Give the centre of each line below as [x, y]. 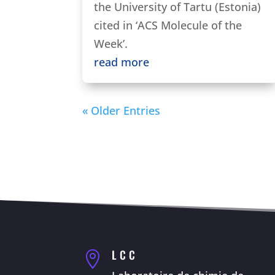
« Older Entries [122, 110]
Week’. [111, 43]
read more [122, 62]
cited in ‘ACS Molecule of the [168, 25]
